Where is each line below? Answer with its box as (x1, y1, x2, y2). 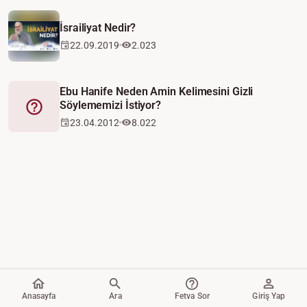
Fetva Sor (174, 291, 210, 301)
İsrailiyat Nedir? (60, 21, 136, 34)
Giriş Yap (252, 291, 286, 301)
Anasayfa (21, 291, 56, 301)
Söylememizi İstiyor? (60, 98, 162, 112)
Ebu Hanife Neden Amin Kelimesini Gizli (60, 84, 254, 98)
